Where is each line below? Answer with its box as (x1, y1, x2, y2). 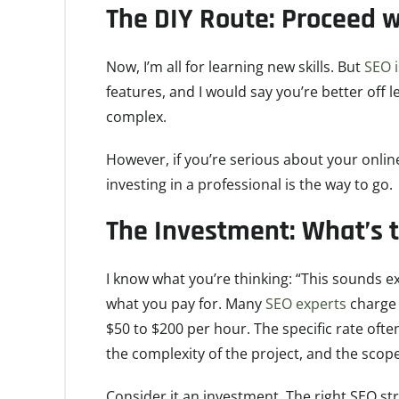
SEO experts (265, 294, 346, 313)
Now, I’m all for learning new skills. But (106, 57, 364, 77)
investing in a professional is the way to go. (106, 175, 393, 194)
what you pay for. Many (106, 294, 265, 313)
